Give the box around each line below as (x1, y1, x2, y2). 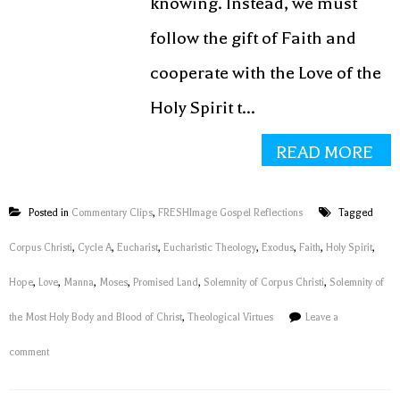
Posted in (26, 207, 71, 219)
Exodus (262, 242, 294, 254)
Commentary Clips (71, 207, 153, 219)
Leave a (305, 312, 338, 323)
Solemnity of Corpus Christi (204, 277, 324, 288)
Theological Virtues (187, 312, 273, 323)
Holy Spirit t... (150, 97, 256, 118)
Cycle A (78, 242, 112, 254)
